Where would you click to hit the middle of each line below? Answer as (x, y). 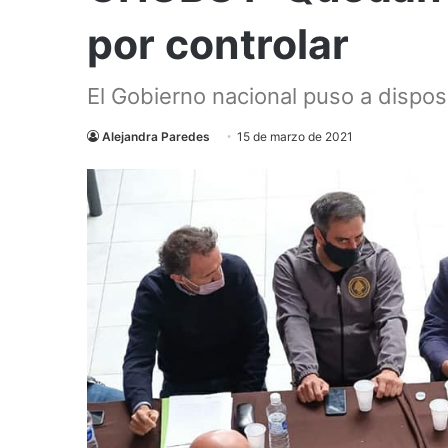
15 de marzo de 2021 (295, 137)
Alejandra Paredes (156, 137)
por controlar (218, 44)
